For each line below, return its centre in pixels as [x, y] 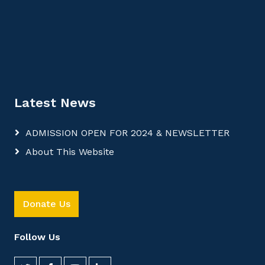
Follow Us [37, 237]
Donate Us [46, 204]
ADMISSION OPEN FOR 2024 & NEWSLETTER [127, 133]
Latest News [55, 103]
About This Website [70, 152]
